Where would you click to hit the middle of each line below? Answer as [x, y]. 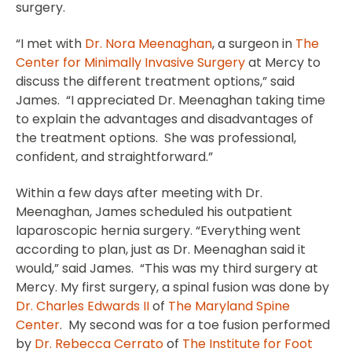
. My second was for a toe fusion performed [195, 324]
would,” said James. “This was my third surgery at [167, 268]
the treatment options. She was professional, [156, 137]
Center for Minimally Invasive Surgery [130, 62]
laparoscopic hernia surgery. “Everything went [158, 230]
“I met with [50, 43]
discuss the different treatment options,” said [155, 81]
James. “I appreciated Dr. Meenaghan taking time [170, 100]
